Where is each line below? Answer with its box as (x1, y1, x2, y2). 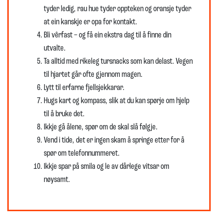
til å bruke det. (44, 109, 85, 119)
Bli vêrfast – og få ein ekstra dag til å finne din (44, 31, 171, 40)
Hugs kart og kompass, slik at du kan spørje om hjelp (44, 96, 189, 106)
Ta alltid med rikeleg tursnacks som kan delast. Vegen (44, 57, 193, 66)
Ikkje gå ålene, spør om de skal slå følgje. (44, 123, 158, 132)
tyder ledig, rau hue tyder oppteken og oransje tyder (44, 4, 191, 14)
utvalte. (44, 44, 66, 53)
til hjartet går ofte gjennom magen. (44, 70, 143, 79)
